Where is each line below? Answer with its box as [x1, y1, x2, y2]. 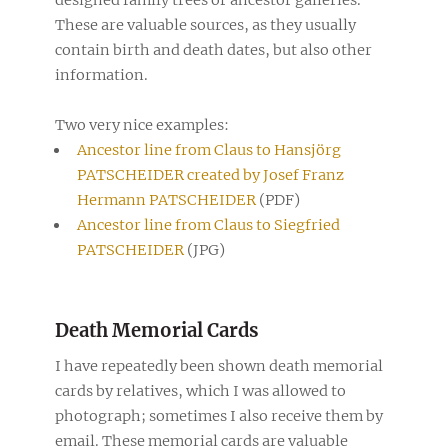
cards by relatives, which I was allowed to [55, 382, 346, 401]
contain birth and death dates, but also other [55, 40, 372, 59]
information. [55, 65, 148, 84]
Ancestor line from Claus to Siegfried [76, 215, 340, 234]
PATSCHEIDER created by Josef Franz [76, 165, 344, 184]
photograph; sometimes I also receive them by [55, 407, 383, 426]
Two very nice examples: [55, 115, 229, 134]
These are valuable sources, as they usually [55, 15, 356, 34]
